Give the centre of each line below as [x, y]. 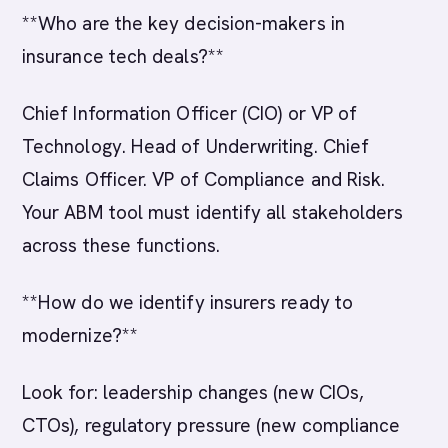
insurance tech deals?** [123, 56]
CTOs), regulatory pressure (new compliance [211, 425]
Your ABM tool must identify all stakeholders [213, 212]
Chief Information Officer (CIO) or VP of [190, 113]
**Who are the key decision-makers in [183, 23]
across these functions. [121, 245]
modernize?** [80, 335]
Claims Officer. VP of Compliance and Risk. [204, 179]
